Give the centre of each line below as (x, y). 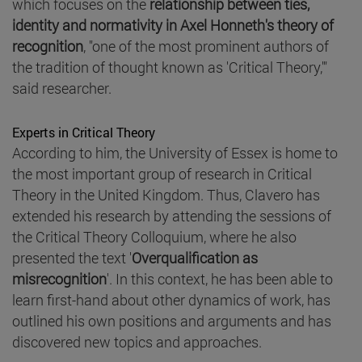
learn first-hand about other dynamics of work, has (171, 299)
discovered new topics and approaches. (137, 341)
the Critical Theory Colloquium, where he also (154, 236)
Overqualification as (195, 257)
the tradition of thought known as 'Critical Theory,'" (170, 67)
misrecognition (59, 278)
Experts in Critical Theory (84, 132)
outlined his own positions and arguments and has (172, 320)
